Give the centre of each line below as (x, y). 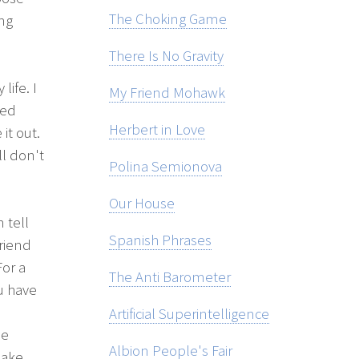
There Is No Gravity (166, 56)
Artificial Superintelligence (189, 314)
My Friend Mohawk (167, 93)
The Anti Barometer (170, 277)
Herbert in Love (157, 130)
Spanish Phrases (160, 240)
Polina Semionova (165, 167)
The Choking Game (168, 19)
